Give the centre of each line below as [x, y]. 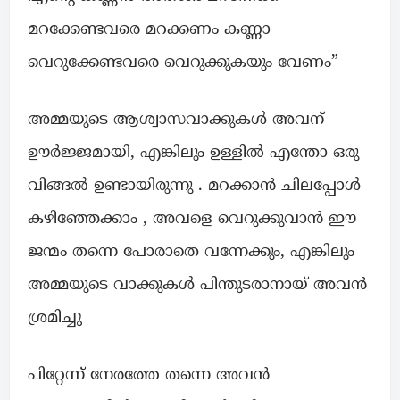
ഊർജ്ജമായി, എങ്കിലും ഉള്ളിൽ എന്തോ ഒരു [193, 154]
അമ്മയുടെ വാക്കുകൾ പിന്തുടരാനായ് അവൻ [197, 286]
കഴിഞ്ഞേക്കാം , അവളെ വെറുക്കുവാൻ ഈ [192, 220]
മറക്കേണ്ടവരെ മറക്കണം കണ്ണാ [149, 30]
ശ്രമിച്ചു [55, 319]
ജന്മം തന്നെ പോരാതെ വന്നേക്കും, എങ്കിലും [191, 253]
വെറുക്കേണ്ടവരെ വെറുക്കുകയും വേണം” [183, 63]
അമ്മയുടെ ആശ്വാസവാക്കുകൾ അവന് [176, 121]
